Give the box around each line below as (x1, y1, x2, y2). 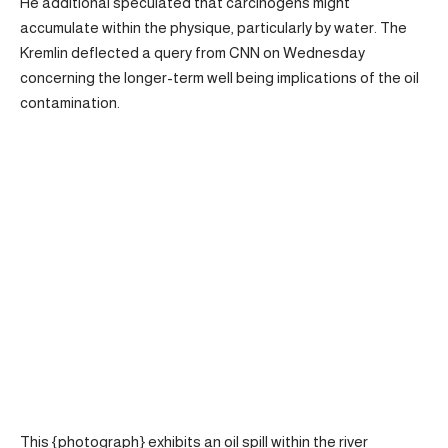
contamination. (20, 93, 120, 111)
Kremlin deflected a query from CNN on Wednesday (20, 43, 365, 61)
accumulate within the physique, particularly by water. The (20, 18, 407, 36)
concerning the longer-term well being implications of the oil (20, 68, 419, 86)
